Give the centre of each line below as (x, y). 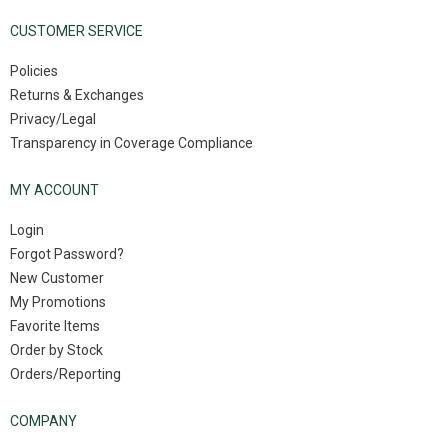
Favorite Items (55, 326)
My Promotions (58, 302)
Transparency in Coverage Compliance (131, 143)
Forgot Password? (67, 254)
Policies (34, 71)
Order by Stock (56, 350)
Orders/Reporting (65, 374)
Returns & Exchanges (77, 95)
